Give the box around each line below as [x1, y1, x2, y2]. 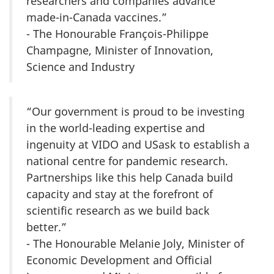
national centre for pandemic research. [26, 154, 228, 169]
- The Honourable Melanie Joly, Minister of [26, 236, 244, 251]
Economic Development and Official [26, 253, 212, 268]
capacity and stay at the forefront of [26, 187, 213, 202]
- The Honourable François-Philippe [26, 26, 209, 42]
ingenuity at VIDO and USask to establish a [26, 137, 250, 152]
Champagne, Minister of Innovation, [26, 43, 213, 58]
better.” [26, 220, 67, 235]
